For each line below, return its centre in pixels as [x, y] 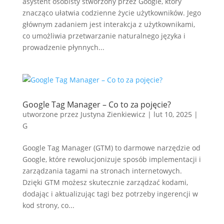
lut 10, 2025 [172, 114]
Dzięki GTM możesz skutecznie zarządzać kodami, [105, 182]
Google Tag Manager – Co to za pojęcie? [96, 104]
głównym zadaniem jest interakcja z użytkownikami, [108, 24]
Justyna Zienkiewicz [113, 114]
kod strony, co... [48, 205]
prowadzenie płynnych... [63, 47]
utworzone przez [51, 114]
